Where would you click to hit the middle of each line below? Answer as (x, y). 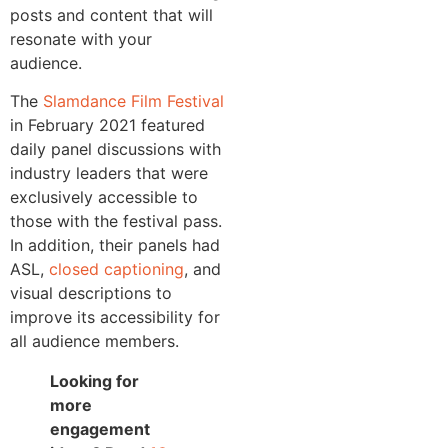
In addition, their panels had (115, 245)
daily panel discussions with (115, 149)
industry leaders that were (109, 173)
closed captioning (116, 269)
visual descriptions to (91, 293)
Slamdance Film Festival (133, 101)
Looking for (94, 381)
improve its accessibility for (115, 317)
